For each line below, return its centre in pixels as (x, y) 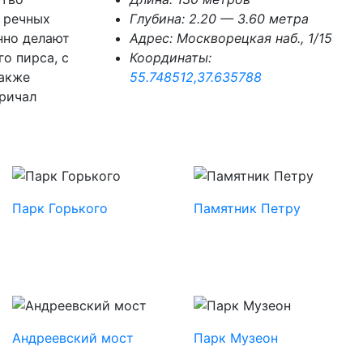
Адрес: (153, 38)
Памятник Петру (247, 209)
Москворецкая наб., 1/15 (254, 38)
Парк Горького (60, 209)
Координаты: (170, 58)
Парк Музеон (236, 338)
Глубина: (159, 19)
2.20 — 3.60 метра (248, 19)
